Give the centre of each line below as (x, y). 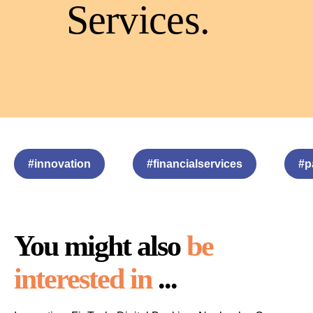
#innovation (59, 163)
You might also (100, 246)
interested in (83, 279)
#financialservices (195, 163)
